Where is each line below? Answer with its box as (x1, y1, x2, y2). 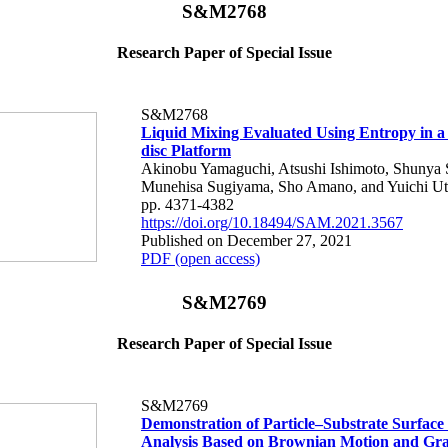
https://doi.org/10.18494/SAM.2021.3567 (141, 213, 403, 231)
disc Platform (141, 141, 231, 159)
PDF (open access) (141, 249, 260, 267)
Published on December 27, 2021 (141, 231, 352, 249)
